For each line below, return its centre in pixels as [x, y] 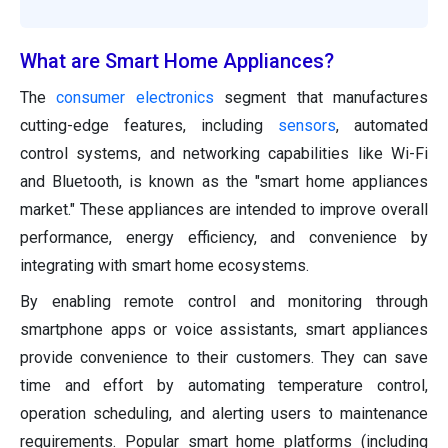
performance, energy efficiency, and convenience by [224, 238]
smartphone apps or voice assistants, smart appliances [224, 330]
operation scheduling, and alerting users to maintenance [224, 414]
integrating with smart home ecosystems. [164, 266]
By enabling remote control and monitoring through [224, 302]
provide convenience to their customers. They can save [224, 358]
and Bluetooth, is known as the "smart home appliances [224, 182]
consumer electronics [135, 98]
